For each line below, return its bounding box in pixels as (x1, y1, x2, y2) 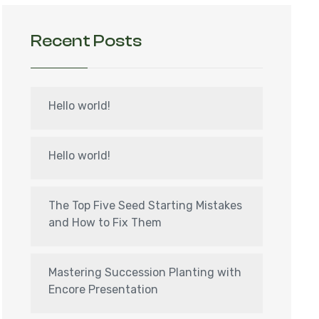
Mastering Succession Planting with (48, 266, 241, 279)
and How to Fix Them (48, 216, 162, 229)
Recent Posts (31, 31, 142, 51)
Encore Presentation (48, 283, 158, 296)
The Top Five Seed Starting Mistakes (48, 199, 242, 212)
